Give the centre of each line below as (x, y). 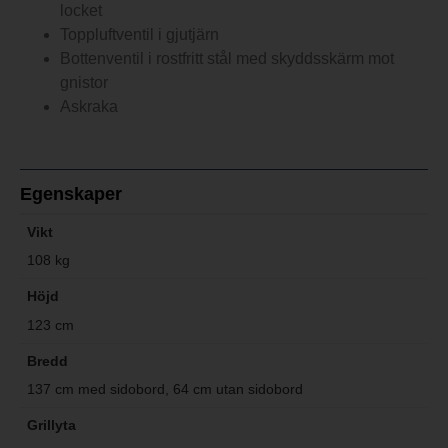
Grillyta (52, 425)
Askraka (89, 106)
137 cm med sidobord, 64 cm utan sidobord (165, 389)
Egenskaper (71, 193)
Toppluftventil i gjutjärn (139, 34)
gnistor (84, 82)
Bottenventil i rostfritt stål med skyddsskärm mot (227, 58)
